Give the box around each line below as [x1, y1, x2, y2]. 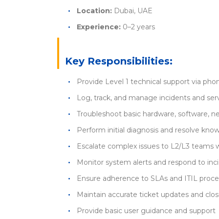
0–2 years [121, 22, 155, 31]
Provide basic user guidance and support [77, 206, 216, 215]
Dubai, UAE [112, 6, 153, 15]
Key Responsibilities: [65, 55, 173, 67]
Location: [77, 6, 112, 15]
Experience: [77, 22, 121, 31]
